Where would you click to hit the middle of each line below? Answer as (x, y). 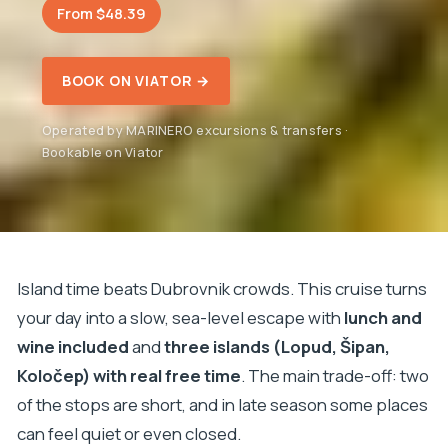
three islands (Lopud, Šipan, (276, 347)
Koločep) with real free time (128, 376)
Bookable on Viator (102, 151)
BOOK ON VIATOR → (136, 80)
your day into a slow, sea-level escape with (180, 318)
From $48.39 (101, 12)
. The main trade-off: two (334, 376)
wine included (72, 347)
